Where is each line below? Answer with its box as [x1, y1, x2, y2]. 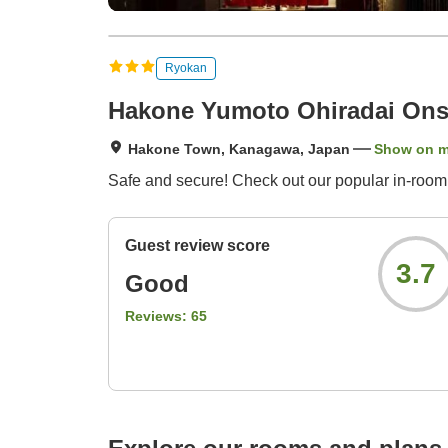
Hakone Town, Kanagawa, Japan [128, 141, 350, 158]
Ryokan [165, 60, 207, 75]
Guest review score [125, 237, 270, 255]
